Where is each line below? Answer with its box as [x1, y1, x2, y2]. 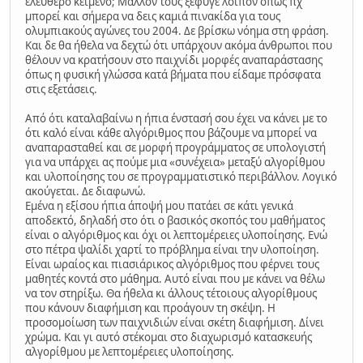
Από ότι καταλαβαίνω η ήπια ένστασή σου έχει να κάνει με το [25, 111, 327, 126]
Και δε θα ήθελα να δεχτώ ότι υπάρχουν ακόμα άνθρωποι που [25, 38, 332, 53]
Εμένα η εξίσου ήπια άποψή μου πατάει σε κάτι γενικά [25, 199, 293, 214]
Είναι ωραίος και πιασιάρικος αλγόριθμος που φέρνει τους [25, 257, 319, 272]
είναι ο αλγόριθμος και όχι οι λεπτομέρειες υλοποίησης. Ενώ [25, 228, 327, 243]
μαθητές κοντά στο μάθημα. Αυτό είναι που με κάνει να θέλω [25, 271, 325, 287]
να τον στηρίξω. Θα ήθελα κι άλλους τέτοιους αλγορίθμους [25, 286, 317, 301]
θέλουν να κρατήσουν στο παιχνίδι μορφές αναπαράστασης [25, 53, 322, 68]
